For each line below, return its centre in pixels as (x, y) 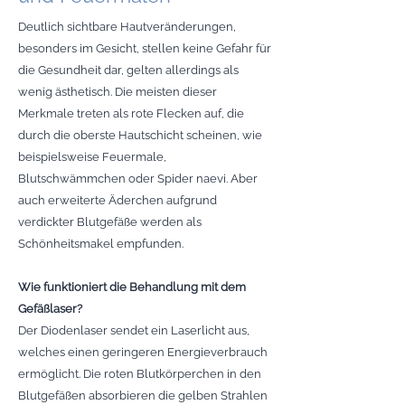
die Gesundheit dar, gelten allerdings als (128, 70)
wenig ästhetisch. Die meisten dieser (118, 92)
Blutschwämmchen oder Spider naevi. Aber (138, 179)
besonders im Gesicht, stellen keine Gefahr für (145, 48)
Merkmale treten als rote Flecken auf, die (131, 113)
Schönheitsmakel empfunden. (101, 244)
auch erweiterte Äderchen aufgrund (118, 200)
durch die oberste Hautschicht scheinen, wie (140, 135)
